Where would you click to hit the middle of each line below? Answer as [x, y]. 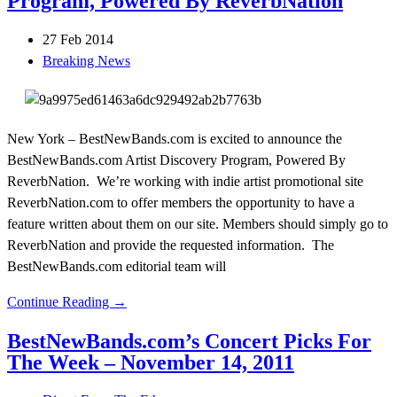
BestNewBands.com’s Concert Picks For [189, 341]
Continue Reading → [67, 301]
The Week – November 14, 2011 [151, 362]
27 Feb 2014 [78, 39]
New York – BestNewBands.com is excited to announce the [175, 138]
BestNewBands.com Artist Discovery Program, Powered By [176, 160]
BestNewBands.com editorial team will [117, 266]
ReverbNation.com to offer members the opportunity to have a [181, 202]
